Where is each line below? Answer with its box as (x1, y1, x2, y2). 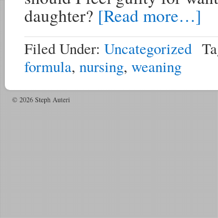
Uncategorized (104, 38, 192, 58)
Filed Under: (24, 38, 104, 58)
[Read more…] (98, 4, 201, 27)
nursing (79, 56, 124, 76)
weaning (131, 56, 182, 76)
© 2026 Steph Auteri (12, 95, 70, 104)
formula (24, 56, 72, 76)
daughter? (24, 4, 98, 27)
